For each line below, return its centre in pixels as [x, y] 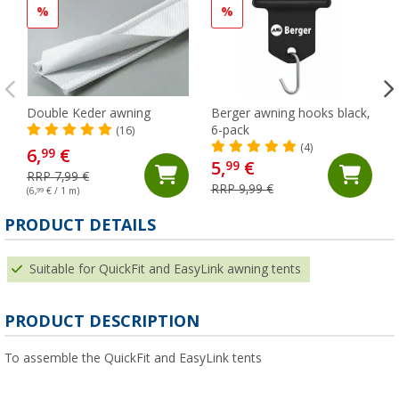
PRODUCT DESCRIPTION [102, 321]
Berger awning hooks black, [290, 113]
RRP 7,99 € [58, 176]
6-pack [230, 130]
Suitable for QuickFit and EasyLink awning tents [165, 269]
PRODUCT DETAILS [80, 224]
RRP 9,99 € [242, 188]
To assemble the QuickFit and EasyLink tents [133, 358]
